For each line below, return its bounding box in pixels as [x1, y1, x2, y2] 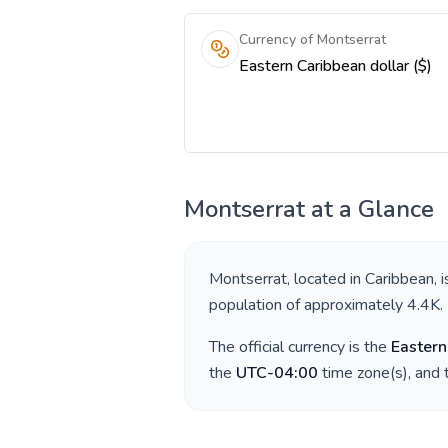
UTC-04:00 [236, 362, 318, 384]
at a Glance [305, 193, 434, 225]
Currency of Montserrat [239, 30, 386, 49]
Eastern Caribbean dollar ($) [239, 55, 432, 77]
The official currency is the [209, 336, 391, 358]
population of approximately [209, 294, 407, 316]
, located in [287, 268, 365, 290]
